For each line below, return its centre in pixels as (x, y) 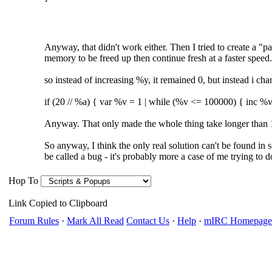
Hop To (23, 181)
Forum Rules (34, 221)
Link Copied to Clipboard (58, 203)
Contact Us (148, 221)
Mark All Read (95, 221)
